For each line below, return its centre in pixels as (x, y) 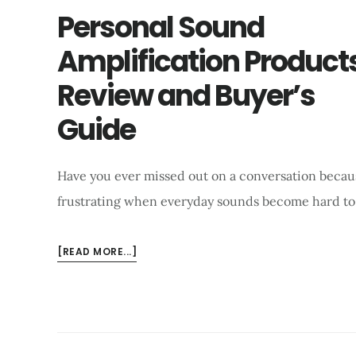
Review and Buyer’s (186, 96)
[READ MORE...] (97, 252)
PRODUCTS (165, 327)
